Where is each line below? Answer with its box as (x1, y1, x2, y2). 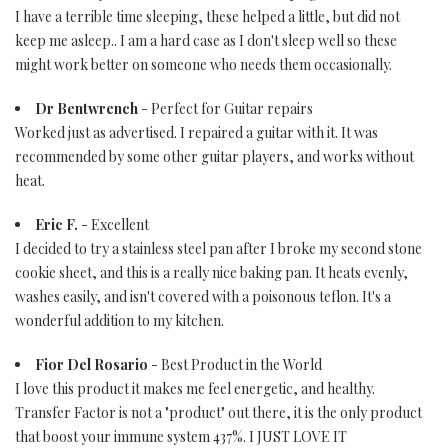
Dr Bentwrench (35, 99, 138, 118)
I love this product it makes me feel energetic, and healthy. (15, 379, 375, 398)
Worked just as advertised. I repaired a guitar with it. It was (15, 123, 378, 142)
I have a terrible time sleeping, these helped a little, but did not (15, 7, 400, 26)
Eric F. (35, 215, 78, 234)
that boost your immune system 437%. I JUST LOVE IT (15, 427, 347, 446)
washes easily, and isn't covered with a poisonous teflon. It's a (15, 287, 391, 306)
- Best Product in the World (148, 355, 322, 374)
